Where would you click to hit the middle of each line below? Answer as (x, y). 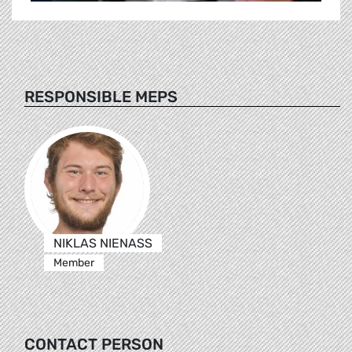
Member (73, 262)
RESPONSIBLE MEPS (101, 96)
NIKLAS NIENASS (103, 243)
